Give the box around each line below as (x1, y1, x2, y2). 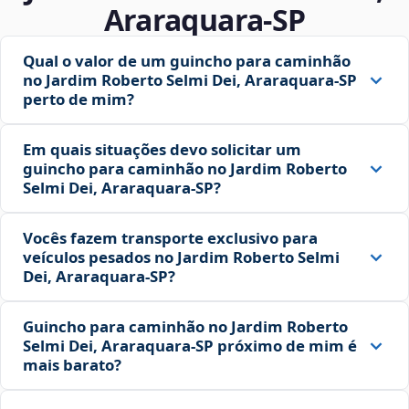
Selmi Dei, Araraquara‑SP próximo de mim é (23, 335, 357, 357)
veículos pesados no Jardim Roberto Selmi (23, 246, 340, 268)
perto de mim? (23, 89, 134, 110)
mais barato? (23, 354, 121, 376)
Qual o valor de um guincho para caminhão (23, 50, 351, 72)
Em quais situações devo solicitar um (23, 139, 301, 161)
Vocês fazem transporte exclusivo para (23, 227, 318, 249)
